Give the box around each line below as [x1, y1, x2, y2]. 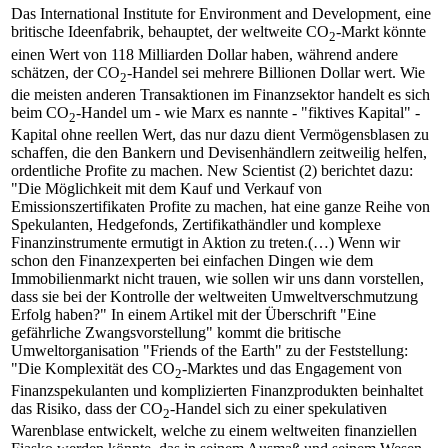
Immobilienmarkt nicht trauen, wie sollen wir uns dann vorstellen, [11, 269, 424, 287]
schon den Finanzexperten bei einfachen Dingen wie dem [11, 251, 373, 269]
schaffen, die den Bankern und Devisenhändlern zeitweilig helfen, [11, 143, 427, 161]
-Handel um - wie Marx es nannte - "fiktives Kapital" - [76, 103, 420, 121]
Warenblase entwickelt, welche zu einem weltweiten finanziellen [11, 422, 417, 440]
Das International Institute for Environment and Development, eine [11, 5, 431, 23]
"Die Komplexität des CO [11, 359, 175, 377]
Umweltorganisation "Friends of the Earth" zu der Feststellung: [11, 341, 408, 359]
